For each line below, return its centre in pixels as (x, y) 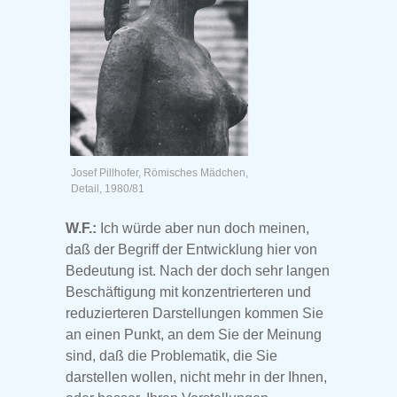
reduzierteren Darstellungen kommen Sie (195, 314)
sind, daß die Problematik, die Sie (171, 356)
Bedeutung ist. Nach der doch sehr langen (198, 271)
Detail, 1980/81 (108, 189)
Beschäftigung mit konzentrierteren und (188, 292)
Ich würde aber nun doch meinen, (203, 229)
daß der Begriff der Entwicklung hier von (191, 250)
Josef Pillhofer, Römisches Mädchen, (160, 173)
